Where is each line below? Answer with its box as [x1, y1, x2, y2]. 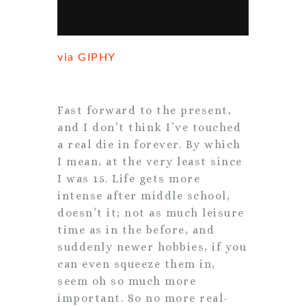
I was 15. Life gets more [57, 171, 200, 185]
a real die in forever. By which [57, 137, 241, 151]
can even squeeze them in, [57, 257, 216, 270]
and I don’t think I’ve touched [57, 120, 241, 134]
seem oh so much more [57, 274, 196, 288]
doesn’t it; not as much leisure [57, 206, 245, 219]
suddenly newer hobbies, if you [57, 240, 247, 253]
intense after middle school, [57, 189, 230, 202]
